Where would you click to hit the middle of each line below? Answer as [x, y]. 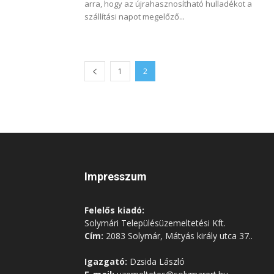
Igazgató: [106, 261]
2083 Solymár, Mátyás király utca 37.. [178, 236]
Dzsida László [156, 261]
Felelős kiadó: [114, 210]
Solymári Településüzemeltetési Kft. [155, 223]
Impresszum [116, 176]
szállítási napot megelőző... [135, 17]
